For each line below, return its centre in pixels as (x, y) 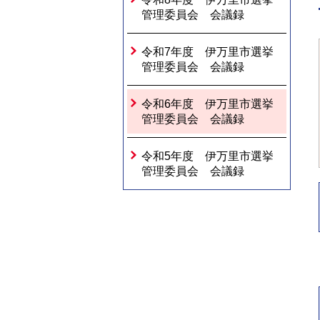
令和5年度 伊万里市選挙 (207, 156)
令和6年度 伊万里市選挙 (207, 104)
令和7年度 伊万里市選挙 (207, 52)
